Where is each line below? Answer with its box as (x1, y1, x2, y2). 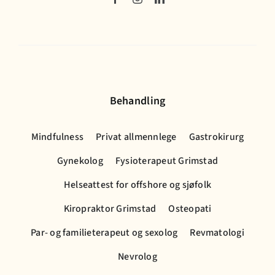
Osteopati (168, 202, 212, 216)
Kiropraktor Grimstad (63, 202, 157, 216)
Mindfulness (31, 130, 84, 144)
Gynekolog (56, 154, 103, 168)
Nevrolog (118, 250, 157, 264)
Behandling (109, 93, 166, 109)
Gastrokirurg (188, 130, 244, 144)
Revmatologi (190, 226, 244, 240)
